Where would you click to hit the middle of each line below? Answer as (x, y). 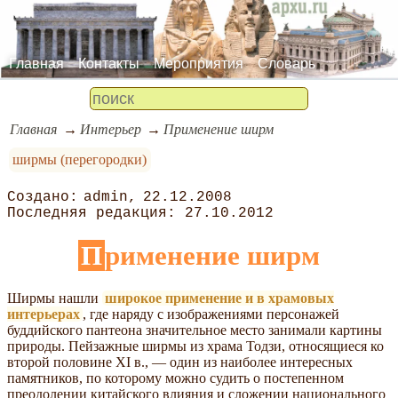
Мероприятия (199, 63)
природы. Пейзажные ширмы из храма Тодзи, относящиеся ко (195, 346)
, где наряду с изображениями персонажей (211, 314)
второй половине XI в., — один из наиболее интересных (180, 362)
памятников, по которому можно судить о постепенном (175, 378)
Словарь (287, 63)
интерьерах (44, 314)
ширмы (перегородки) (80, 159)
